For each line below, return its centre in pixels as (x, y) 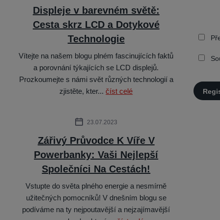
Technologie (96, 39)
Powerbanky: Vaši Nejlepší (96, 155)
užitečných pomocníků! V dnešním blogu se (96, 198)
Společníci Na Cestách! (96, 169)
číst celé (119, 91)
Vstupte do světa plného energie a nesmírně (96, 186)
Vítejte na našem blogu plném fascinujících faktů (96, 56)
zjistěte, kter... (83, 91)
